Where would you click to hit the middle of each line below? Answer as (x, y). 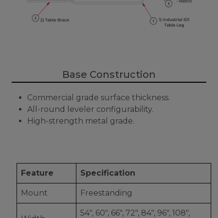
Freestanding (106, 193)
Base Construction (109, 75)
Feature (37, 173)
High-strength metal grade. (81, 121)
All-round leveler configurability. (90, 109)
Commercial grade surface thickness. (99, 98)
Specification (108, 173)
